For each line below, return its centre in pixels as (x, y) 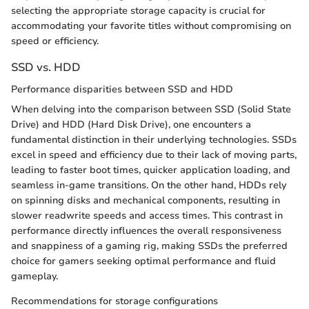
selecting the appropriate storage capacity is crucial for (138, 11)
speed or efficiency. (55, 41)
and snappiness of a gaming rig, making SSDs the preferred (149, 246)
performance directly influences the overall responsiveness (146, 230)
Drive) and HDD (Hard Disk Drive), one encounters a (131, 124)
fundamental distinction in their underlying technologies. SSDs (154, 139)
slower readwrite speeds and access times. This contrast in (147, 215)
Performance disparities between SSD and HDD (122, 89)
